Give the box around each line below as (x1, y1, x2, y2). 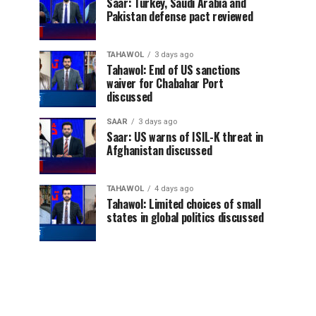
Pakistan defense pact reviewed (107, 8, 253, 25)
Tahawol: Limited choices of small (107, 195, 261, 212)
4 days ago (154, 184, 193, 193)
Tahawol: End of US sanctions (107, 61, 241, 78)
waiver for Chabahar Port (107, 75, 224, 92)
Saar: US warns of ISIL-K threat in (107, 128, 264, 145)
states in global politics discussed (107, 209, 264, 226)
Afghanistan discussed (107, 142, 212, 159)
